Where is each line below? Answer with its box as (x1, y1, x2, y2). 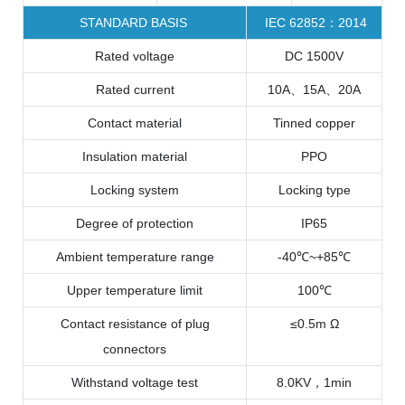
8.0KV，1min (277, 374, 352, 390)
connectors (103, 341, 166, 356)
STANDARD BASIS (79, 14, 191, 30)
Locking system (90, 182, 179, 197)
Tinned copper (273, 115, 355, 130)
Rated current (95, 81, 174, 97)
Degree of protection (76, 215, 193, 231)
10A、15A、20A (268, 81, 361, 97)
